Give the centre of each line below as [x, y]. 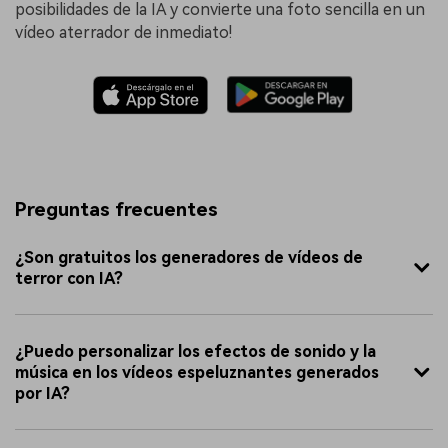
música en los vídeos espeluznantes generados [197, 372]
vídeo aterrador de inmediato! [123, 33]
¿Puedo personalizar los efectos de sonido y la [195, 351]
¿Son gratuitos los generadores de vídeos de [189, 257]
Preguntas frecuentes [116, 210]
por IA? [42, 393]
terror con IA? [69, 278]
